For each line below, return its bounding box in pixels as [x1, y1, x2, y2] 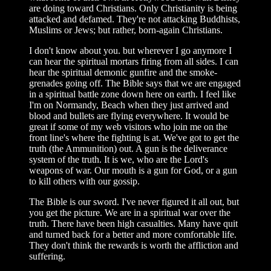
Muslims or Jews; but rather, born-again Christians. [29, 25, 223, 35]
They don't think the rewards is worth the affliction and [29, 240, 238, 250]
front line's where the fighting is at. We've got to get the [29, 132, 239, 143]
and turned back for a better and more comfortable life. [29, 229, 237, 240]
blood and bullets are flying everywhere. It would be [29, 111, 229, 121]
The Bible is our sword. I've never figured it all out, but [29, 197, 239, 207]
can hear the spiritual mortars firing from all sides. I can [29, 56, 238, 67]
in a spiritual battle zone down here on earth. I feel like [29, 89, 236, 99]
